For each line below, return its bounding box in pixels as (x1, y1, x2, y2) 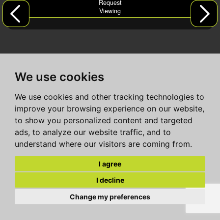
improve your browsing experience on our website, (15, 104, 204, 113)
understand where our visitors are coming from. (15, 139, 192, 149)
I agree (99, 159, 121, 168)
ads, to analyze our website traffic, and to (15, 127, 171, 137)
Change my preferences (70, 192, 150, 201)
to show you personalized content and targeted (15, 115, 192, 125)
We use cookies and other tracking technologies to (15, 92, 204, 102)
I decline (96, 176, 124, 184)
